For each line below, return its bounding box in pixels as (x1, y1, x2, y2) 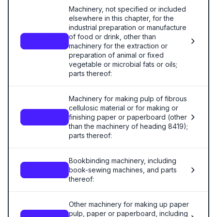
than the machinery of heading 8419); (69, 122, 188, 130)
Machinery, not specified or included (69, 5, 186, 13)
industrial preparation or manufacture (69, 23, 186, 31)
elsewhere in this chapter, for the (69, 14, 174, 22)
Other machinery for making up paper (69, 200, 189, 208)
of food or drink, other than (69, 32, 156, 41)
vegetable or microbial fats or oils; (69, 60, 177, 68)
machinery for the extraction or (69, 42, 168, 50)
